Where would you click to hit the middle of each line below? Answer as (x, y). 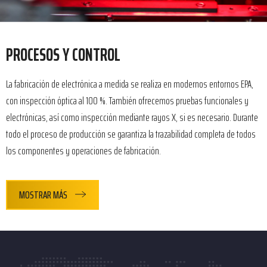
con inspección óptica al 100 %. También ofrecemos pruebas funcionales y (127, 101)
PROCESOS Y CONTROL (63, 55)
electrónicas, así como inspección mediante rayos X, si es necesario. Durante (132, 118)
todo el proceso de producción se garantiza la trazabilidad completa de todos (131, 134)
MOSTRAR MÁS (43, 195)
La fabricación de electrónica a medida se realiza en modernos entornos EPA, (130, 84)
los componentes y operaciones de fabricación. (83, 151)
